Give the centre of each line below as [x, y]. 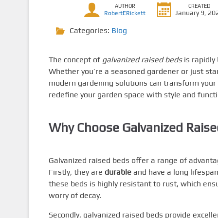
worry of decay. [75, 195]
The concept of [75, 60]
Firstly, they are [76, 172]
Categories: [90, 30]
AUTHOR [125, 6]
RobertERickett [125, 13]
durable [118, 172]
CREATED [200, 6]
